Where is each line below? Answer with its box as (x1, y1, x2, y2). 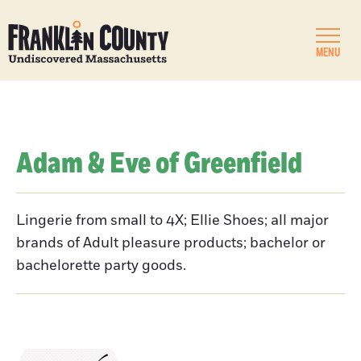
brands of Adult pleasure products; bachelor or (16, 234, 326, 253)
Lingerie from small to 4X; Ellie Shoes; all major (16, 211, 329, 230)
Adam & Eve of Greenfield (16, 144, 302, 184)
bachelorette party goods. (16, 256, 186, 276)
